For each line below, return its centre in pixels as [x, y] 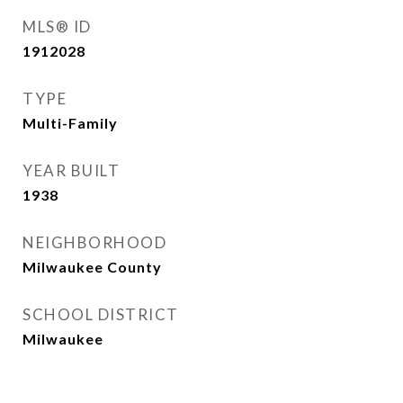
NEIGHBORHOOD [94, 242]
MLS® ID [57, 27]
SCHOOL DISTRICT [101, 314]
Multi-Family [70, 123]
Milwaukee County [92, 267]
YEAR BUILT [71, 170]
